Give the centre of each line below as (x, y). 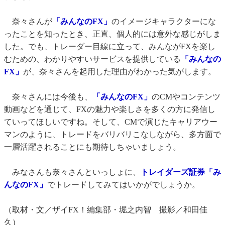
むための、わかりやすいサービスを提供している (92, 59)
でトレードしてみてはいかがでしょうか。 (124, 185)
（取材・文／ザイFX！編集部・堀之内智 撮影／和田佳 (106, 210)
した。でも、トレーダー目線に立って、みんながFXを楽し (110, 47)
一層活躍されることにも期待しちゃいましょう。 (92, 147)
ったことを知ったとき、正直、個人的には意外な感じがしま (113, 34)
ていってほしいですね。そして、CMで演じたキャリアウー (111, 122)
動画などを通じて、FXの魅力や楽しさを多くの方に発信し (110, 109)
